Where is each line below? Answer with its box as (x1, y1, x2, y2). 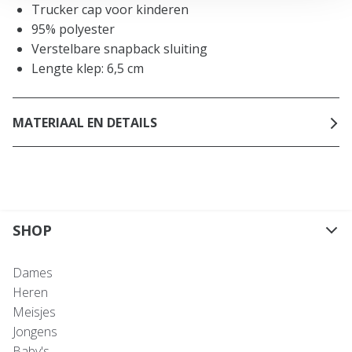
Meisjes (13, 303, 56, 321)
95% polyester (31, 20, 115, 38)
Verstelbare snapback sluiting (31, 40, 207, 58)
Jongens (13, 323, 57, 341)
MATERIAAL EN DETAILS (13, 113, 157, 131)
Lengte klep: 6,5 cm (31, 60, 144, 78)
